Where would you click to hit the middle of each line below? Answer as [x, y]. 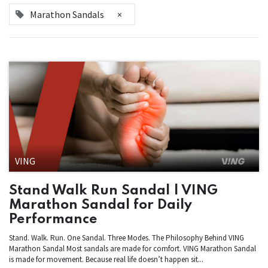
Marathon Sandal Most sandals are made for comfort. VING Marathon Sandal [133, 248]
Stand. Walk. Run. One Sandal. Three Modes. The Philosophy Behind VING [127, 237]
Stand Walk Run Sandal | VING [113, 190]
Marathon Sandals [67, 14]
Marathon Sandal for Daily [100, 205]
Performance [53, 219]
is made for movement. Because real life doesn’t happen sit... [106, 259]
